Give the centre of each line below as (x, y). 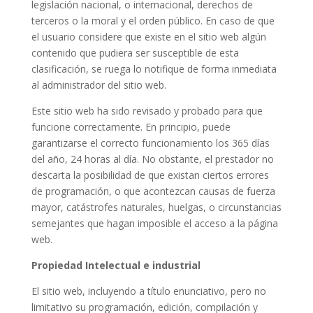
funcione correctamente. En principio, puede (131, 127)
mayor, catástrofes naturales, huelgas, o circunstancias (156, 207)
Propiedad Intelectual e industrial (116, 265)
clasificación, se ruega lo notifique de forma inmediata (154, 69)
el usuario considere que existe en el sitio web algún (148, 37)
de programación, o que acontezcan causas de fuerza (153, 191)
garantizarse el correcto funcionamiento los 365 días (150, 143)
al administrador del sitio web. (99, 85)
